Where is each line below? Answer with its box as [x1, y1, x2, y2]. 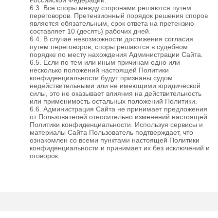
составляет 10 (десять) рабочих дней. [30, 27, 151, 35]
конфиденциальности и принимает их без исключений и [30, 144, 210, 152]
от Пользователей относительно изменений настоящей [30, 112, 207, 121]
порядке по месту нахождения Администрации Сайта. [30, 50, 203, 58]
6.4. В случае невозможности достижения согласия [30, 35, 193, 43]
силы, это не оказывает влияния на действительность [30, 89, 201, 97]
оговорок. [30, 151, 60, 160]
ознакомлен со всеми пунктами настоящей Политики [30, 136, 200, 144]
